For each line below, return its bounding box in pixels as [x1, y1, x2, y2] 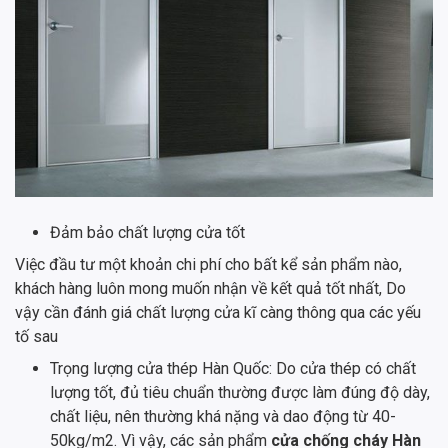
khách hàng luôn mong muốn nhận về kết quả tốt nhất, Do [15, 278, 406, 298]
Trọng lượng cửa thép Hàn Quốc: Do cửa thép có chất [50, 358, 416, 378]
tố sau [15, 326, 58, 346]
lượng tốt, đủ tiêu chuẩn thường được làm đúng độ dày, [50, 382, 430, 402]
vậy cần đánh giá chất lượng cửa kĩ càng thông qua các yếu [15, 302, 421, 322]
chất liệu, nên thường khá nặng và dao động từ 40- [50, 406, 396, 426]
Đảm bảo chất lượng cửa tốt [50, 222, 245, 242]
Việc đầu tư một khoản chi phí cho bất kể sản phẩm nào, [15, 254, 402, 274]
